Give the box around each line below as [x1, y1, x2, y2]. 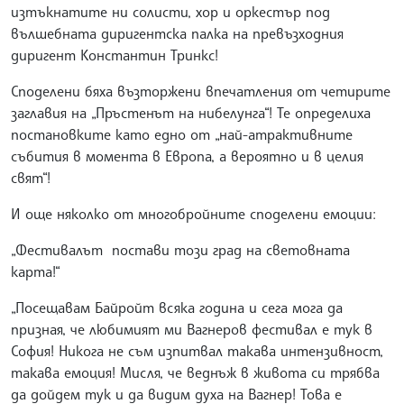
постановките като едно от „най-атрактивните [11, 125, 353, 144]
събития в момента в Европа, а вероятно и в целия [11, 147, 363, 166]
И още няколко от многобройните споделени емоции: [11, 205, 376, 224]
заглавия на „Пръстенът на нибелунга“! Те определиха [11, 104, 371, 123]
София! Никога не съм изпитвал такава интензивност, [11, 342, 383, 361]
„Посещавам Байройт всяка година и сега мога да [11, 298, 343, 317]
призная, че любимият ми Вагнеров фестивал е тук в [11, 320, 372, 339]
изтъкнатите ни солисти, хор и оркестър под [11, 3, 330, 22]
